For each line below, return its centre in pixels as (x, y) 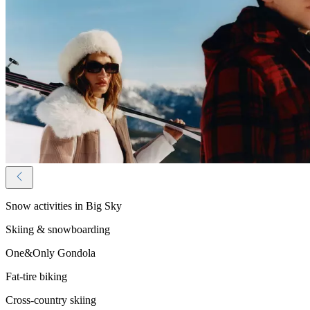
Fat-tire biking (36, 276)
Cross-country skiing (51, 300)
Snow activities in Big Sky (64, 206)
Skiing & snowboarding (58, 229)
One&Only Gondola (51, 253)
